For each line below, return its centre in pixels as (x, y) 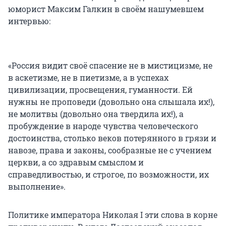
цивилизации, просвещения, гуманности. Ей (100, 90)
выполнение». (37, 187)
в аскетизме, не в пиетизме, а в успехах (88, 78)
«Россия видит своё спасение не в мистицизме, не (110, 66)
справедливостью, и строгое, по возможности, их (108, 175)
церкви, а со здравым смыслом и (76, 162)
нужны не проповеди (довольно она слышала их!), (111, 102)
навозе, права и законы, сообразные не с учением (110, 150)
